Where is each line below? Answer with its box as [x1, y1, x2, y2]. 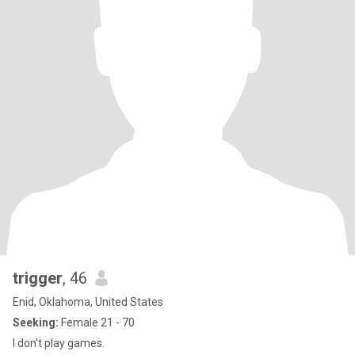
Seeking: [13, 316, 59, 329]
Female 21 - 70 [59, 316, 135, 329]
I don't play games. [13, 337, 105, 349]
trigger [13, 269, 63, 288]
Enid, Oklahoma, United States [13, 296, 163, 308]
